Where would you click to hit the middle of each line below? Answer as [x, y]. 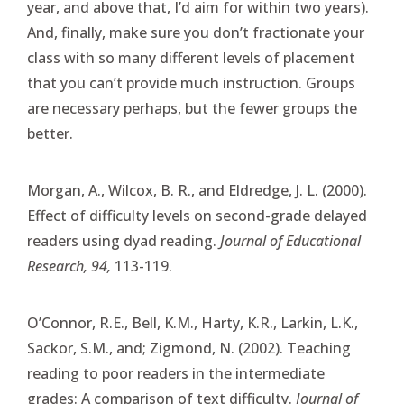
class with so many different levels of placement [191, 58]
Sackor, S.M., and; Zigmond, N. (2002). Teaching [189, 348]
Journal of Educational [290, 241]
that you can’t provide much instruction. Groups [191, 83]
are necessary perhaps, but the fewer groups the [192, 108]
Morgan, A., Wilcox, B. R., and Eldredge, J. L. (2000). [197, 190]
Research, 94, [69, 266]
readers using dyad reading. [124, 241]
